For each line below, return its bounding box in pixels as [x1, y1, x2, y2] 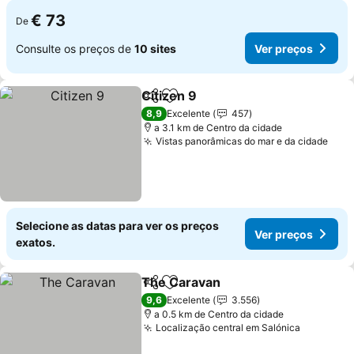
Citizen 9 [141, 88, 198, 104]
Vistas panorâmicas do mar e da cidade [156, 135, 329, 147]
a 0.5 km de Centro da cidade [154, 308, 284, 320]
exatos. [16, 235, 55, 249]
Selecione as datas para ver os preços [16, 219, 219, 232]
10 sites [134, 41, 176, 55]
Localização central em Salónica [156, 322, 301, 333]
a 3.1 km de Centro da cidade [154, 122, 283, 134]
